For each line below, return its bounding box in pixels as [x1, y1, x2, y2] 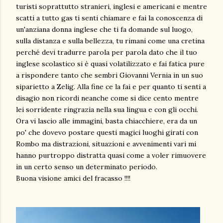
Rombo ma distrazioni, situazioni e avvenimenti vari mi [16, 139, 196, 148]
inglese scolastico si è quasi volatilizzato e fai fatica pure [16, 59, 205, 68]
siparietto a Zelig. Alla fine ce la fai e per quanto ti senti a [16, 82, 206, 91]
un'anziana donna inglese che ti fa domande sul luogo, [16, 25, 193, 34]
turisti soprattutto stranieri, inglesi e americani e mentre [16, 2, 207, 11]
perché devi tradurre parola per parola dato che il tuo [16, 48, 197, 57]
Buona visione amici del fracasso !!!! [16, 174, 130, 183]
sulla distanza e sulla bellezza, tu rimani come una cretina [16, 36, 205, 45]
